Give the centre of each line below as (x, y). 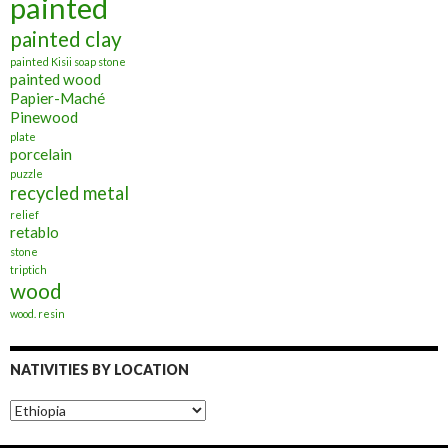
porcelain (41, 153)
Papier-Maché (57, 97)
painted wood (55, 78)
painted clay (66, 38)
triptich (28, 269)
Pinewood (44, 116)
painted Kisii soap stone (68, 61)
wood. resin (37, 313)
